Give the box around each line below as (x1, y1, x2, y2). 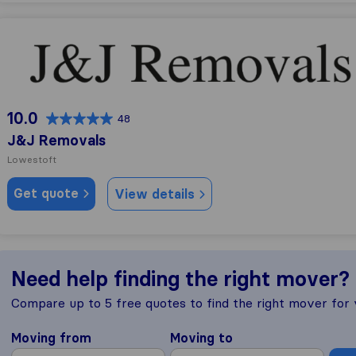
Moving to (170, 329, 233, 346)
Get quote (14, 185, 83, 201)
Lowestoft (7, 153, 56, 165)
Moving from (11, 329, 91, 346)
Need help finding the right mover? (11, 266, 350, 292)
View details (114, 186, 199, 202)
